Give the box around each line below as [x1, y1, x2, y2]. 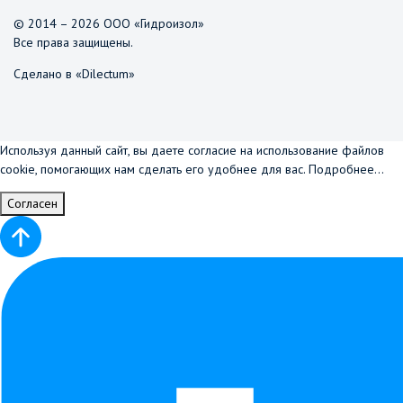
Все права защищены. [13, 34, 133, 50]
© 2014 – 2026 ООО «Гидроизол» [13, 15, 204, 31]
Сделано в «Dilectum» [13, 66, 135, 82]
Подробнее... [309, 161, 384, 177]
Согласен [7, 195, 58, 211]
